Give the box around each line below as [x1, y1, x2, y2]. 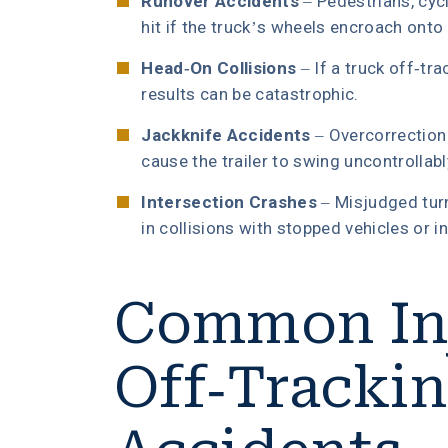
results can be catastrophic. [141, 84, 359, 104]
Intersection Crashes [141, 192, 317, 212]
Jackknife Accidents [141, 125, 311, 145]
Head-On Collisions [141, 58, 297, 78]
